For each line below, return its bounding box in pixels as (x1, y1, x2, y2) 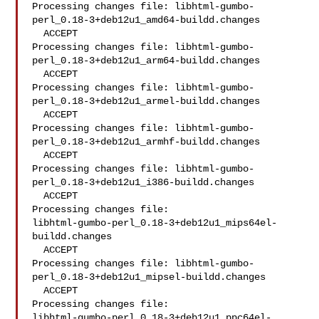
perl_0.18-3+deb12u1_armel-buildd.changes (32, 95, 261, 107)
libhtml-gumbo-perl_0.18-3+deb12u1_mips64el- (32, 217, 278, 229)
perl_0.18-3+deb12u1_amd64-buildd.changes (32, 14, 261, 26)
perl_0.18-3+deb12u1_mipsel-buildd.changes (32, 271, 266, 283)
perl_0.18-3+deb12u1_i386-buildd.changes (32, 177, 255, 188)
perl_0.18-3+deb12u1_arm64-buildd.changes (32, 55, 261, 66)
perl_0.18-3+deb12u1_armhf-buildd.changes (32, 136, 261, 147)
